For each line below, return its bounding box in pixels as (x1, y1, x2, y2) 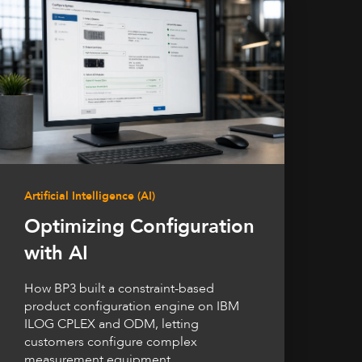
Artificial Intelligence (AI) (24, 188, 155, 204)
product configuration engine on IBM (24, 297, 239, 316)
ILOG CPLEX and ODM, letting (24, 315, 199, 334)
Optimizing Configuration (24, 213, 255, 241)
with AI (24, 240, 88, 267)
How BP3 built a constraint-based (24, 280, 214, 298)
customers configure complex (24, 333, 197, 351)
